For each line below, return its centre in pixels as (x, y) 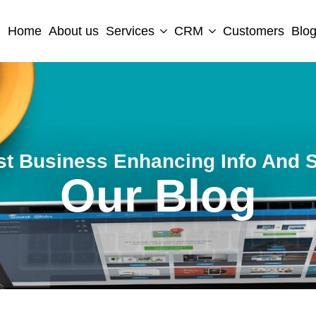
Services (130, 31)
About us (73, 31)
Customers (253, 31)
